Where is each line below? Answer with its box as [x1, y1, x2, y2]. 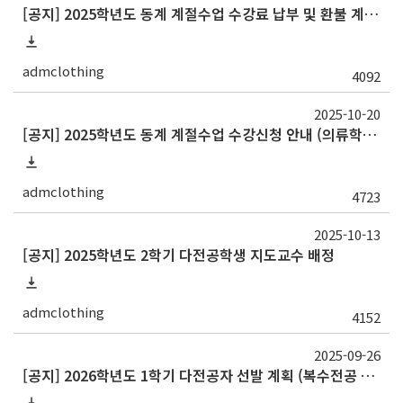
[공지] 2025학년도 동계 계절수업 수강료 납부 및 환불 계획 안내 [364, 3, 379, 25]
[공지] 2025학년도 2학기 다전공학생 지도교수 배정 [22, 244, 335, 266]
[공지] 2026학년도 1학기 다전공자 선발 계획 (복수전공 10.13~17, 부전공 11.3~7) [361, 364, 375, 387]
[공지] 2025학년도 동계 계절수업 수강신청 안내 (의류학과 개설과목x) [363, 123, 377, 146]
